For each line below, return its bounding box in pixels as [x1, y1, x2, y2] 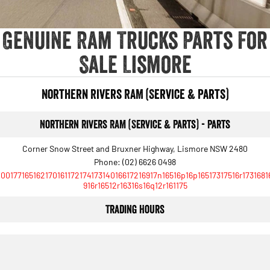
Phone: [94, 156, 122, 167]
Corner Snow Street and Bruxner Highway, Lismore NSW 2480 [22, 143, 248, 154]
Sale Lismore [78, 49, 192, 79]
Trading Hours [105, 202, 165, 216]
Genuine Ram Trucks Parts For [2, 25, 268, 55]
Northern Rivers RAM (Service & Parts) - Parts [40, 117, 230, 131]
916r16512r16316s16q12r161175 [83, 180, 187, 190]
